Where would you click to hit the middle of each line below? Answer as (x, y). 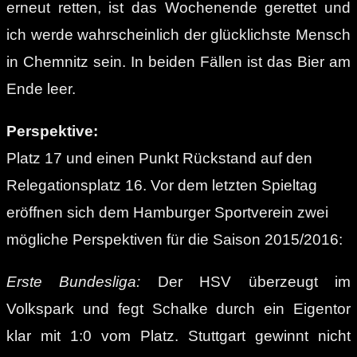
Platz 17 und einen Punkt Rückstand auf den (159, 158)
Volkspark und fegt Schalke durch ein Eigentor (178, 308)
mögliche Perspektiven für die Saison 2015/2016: (175, 239)
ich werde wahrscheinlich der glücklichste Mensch (178, 34)
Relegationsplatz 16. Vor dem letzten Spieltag (162, 185)
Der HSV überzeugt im (246, 281)
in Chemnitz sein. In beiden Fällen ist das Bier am (178, 61)
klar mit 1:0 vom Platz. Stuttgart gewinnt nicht (178, 335)
